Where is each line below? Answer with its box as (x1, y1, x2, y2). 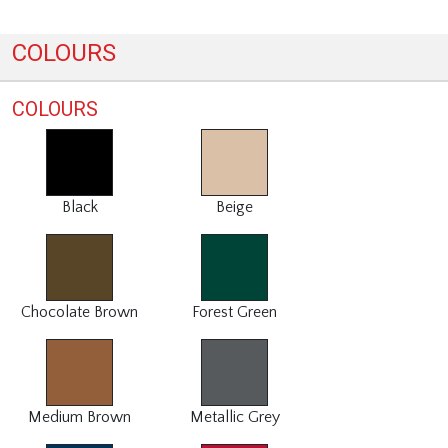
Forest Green (192, 303, 277, 321)
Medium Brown (28, 408, 131, 426)
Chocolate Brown (21, 303, 138, 321)
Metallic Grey (189, 408, 280, 426)
